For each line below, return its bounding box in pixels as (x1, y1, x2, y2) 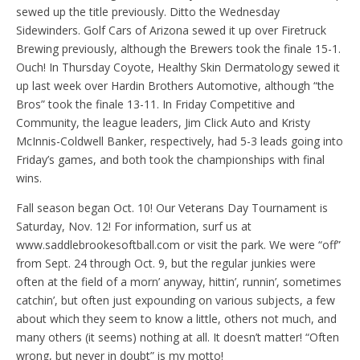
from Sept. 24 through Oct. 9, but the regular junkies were (16, 255, 316, 271)
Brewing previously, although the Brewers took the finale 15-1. (16, 40, 341, 56)
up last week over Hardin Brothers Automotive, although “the (16, 77, 334, 93)
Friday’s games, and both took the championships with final (16, 151, 325, 167)
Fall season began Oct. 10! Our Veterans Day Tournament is (16, 199, 328, 215)
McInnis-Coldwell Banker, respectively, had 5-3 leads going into (16, 133, 343, 149)
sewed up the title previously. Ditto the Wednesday (16, 3, 280, 19)
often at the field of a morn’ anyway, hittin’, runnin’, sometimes (16, 273, 342, 289)
